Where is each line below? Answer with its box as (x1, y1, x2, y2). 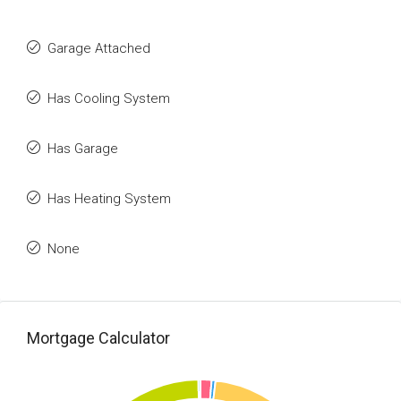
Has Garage (47, 141, 118, 157)
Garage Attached (47, 40, 150, 56)
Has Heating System (47, 191, 171, 207)
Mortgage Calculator (27, 328, 170, 347)
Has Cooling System (47, 90, 170, 107)
